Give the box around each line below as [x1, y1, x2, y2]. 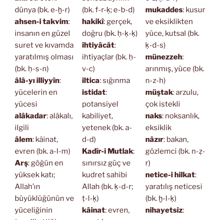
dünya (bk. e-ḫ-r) [15, 5, 70, 14]
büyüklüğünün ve [15, 193, 74, 203]
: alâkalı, [47, 111, 73, 120]
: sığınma [99, 76, 130, 85]
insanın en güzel [15, 28, 70, 38]
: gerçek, [103, 17, 132, 26]
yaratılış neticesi [145, 182, 202, 191]
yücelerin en [15, 87, 57, 97]
